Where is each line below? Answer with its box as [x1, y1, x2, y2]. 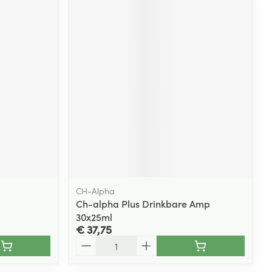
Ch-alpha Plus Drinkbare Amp [76, 196, 211, 210]
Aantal [75, 234, 105, 248]
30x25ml [76, 209, 113, 223]
